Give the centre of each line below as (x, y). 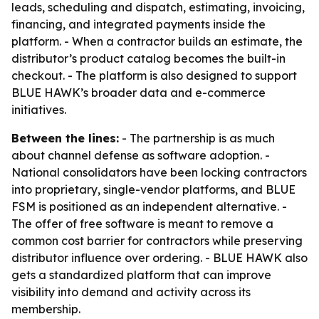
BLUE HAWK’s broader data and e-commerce (138, 93)
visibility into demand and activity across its (131, 292)
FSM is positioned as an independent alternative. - (149, 206)
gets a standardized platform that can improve (141, 275)
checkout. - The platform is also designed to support (154, 75)
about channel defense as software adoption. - (141, 155)
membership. (46, 309)
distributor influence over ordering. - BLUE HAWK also (159, 258)
